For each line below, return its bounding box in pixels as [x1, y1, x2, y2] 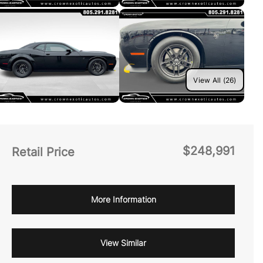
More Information [90, 194, 156, 204]
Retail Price [12, 145, 75, 159]
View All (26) [193, 75, 237, 85]
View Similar [100, 238, 146, 248]
